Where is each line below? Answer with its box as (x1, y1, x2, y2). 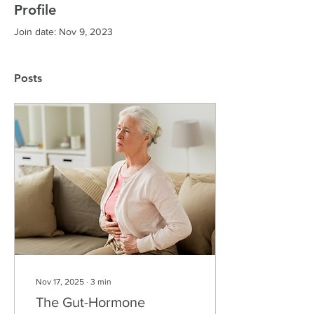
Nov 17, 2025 (36, 277, 84, 287)
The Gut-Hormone (36, 294, 145, 310)
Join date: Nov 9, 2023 (14, 26, 113, 37)
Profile (14, 1, 56, 18)
